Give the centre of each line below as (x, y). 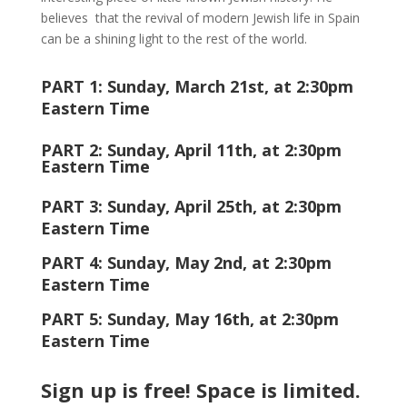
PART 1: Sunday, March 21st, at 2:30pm (197, 86)
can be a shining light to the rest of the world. (174, 39)
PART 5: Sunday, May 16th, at (161, 319)
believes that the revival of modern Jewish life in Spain (200, 18)
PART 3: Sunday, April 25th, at (162, 206)
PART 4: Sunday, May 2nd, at (157, 263)
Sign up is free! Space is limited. (200, 390)
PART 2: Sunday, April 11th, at (162, 150)
